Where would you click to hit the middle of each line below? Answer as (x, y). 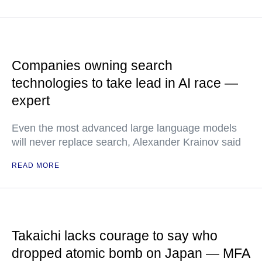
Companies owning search (92, 66)
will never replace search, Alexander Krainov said (126, 142)
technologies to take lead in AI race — (125, 83)
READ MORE (36, 166)
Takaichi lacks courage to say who (115, 236)
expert (31, 101)
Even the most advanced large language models (124, 128)
